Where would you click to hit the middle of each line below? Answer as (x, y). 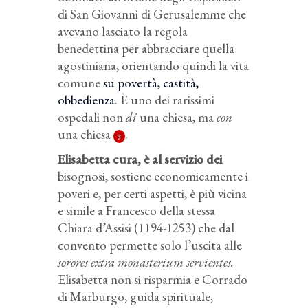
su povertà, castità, (151, 83)
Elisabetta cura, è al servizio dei (140, 159)
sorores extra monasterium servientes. (146, 263)
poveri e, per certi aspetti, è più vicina (152, 194)
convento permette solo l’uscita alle (150, 245)
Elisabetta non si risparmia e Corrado (153, 280)
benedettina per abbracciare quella (146, 49)
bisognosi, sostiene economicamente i (153, 177)
